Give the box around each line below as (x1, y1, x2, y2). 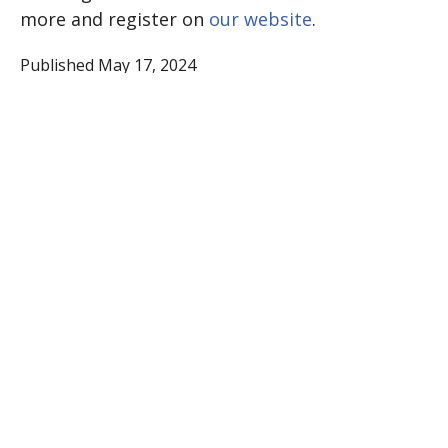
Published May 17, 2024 (20, 53, 196, 76)
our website (209, 7, 312, 32)
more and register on (20, 7, 209, 32)
